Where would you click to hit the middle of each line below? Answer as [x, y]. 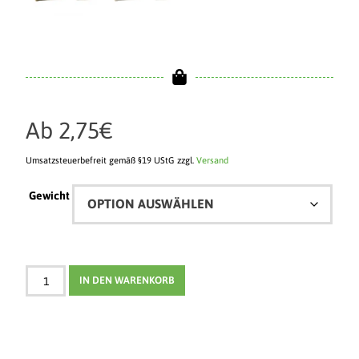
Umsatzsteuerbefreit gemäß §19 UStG [101, 161]
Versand [213, 161]
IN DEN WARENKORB [127, 280]
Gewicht [49, 196]
